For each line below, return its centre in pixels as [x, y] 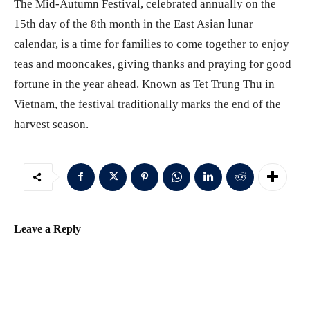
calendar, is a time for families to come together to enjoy [152, 44]
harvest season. [51, 124]
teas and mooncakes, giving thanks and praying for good [153, 64]
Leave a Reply [47, 228]
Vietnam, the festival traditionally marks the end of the [147, 104]
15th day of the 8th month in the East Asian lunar [134, 24]
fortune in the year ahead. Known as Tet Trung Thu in [144, 84]
